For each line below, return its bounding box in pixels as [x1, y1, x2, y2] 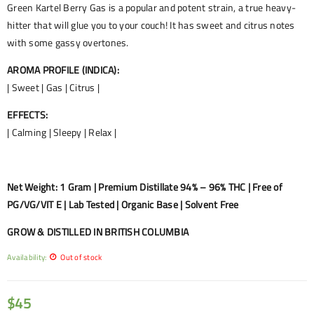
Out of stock [60, 251, 102, 263]
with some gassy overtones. [7, 35, 129, 50]
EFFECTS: [7, 107, 48, 123]
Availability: [7, 251, 47, 263]
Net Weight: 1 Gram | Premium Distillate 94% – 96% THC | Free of [7, 179, 282, 195]
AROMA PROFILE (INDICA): [7, 62, 119, 78]
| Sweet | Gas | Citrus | [7, 80, 102, 95]
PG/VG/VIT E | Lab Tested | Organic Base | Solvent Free [7, 197, 241, 212]
